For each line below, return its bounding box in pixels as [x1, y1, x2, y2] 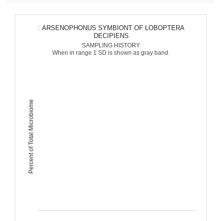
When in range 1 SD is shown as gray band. [52, 49, 170, 56]
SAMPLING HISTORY [81, 42, 140, 49]
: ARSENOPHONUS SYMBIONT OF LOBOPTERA [41, 24, 184, 32]
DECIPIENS [93, 32, 128, 39]
